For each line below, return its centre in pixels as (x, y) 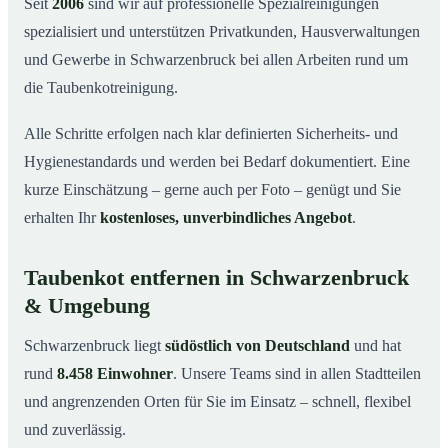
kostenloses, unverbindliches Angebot (226, 218)
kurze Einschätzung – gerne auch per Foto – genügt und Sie (212, 190)
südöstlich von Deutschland (257, 346)
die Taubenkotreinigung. (101, 88)
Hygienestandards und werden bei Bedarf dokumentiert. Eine (217, 162)
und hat (375, 346)
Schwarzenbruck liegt (94, 346)
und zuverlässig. (75, 430)
